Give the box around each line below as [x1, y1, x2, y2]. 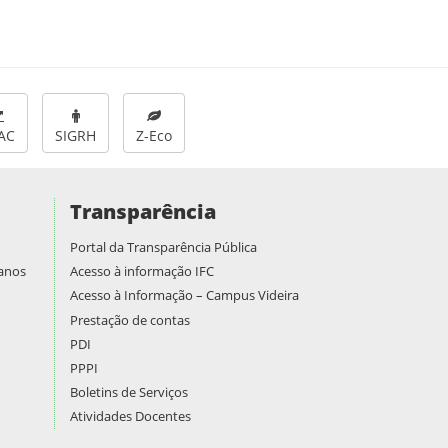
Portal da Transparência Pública [69, 238, 257, 257]
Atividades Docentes [69, 407, 191, 426]
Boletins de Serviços [69, 383, 188, 402]
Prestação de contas [69, 310, 190, 329]
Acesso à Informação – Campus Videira [69, 286, 299, 305]
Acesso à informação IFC [69, 262, 214, 281]
